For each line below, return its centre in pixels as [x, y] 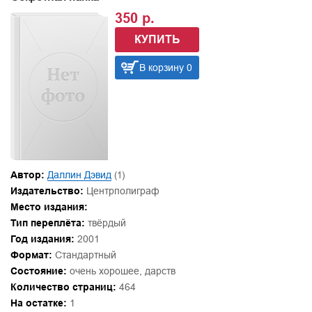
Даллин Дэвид [79, 175]
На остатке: [39, 303]
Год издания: [42, 239]
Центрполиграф [123, 191]
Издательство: [47, 191]
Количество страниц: [63, 287]
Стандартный [84, 255]
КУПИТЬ [157, 39]
